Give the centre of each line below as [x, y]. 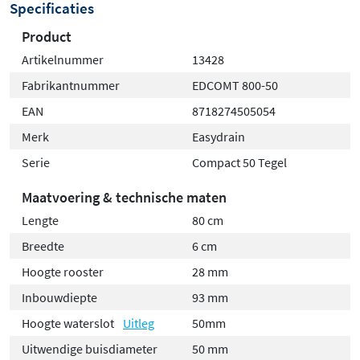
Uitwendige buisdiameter [90, 349]
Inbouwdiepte [59, 298]
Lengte [40, 221]
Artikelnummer [63, 60]
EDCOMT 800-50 [235, 86]
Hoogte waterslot [69, 323]
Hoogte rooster [63, 272]
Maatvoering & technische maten [124, 198]
